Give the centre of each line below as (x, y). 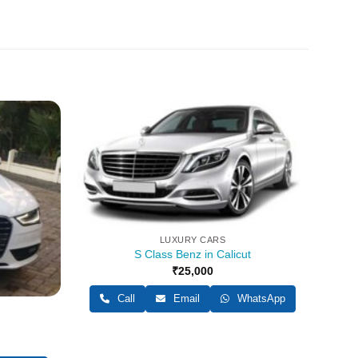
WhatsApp (260, 299)
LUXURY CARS (193, 239)
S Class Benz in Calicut (193, 255)
